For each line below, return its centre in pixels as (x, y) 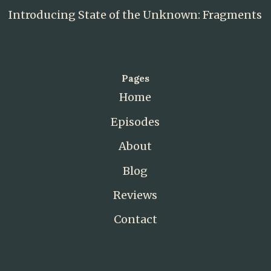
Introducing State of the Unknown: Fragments (135, 15)
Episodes (135, 122)
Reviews (135, 195)
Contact (135, 220)
